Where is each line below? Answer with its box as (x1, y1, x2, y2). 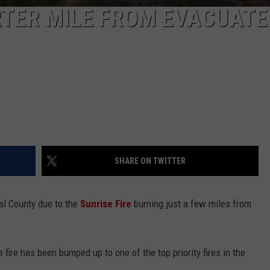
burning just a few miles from (134, 197, 251, 210)
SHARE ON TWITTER (115, 155, 186, 166)
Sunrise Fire (78, 197, 134, 210)
